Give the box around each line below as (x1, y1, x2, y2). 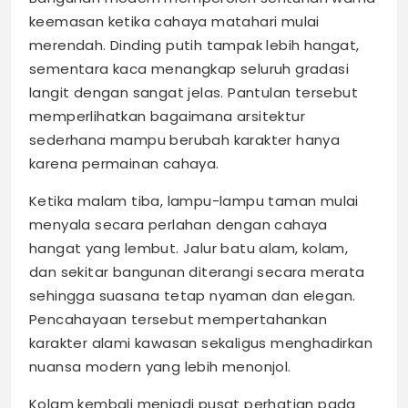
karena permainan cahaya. (29, 154, 219, 174)
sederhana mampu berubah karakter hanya (29, 130, 341, 150)
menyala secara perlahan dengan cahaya (29, 215, 328, 235)
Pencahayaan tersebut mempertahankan (29, 310, 327, 330)
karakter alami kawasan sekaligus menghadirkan (29, 333, 372, 353)
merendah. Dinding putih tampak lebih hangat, (29, 36, 360, 56)
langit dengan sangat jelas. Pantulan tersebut (29, 83, 358, 103)
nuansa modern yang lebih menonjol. (29, 357, 291, 377)
